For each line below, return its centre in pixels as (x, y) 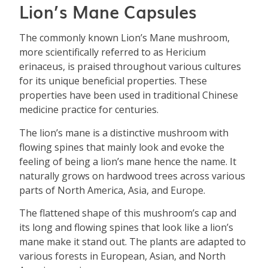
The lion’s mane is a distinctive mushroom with (124, 133)
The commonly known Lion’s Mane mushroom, (125, 38)
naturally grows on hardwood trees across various (133, 176)
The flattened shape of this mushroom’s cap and (128, 213)
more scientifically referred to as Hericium (113, 52)
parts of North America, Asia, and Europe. (112, 190)
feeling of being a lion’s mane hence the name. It (128, 161)
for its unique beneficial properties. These (113, 81)
